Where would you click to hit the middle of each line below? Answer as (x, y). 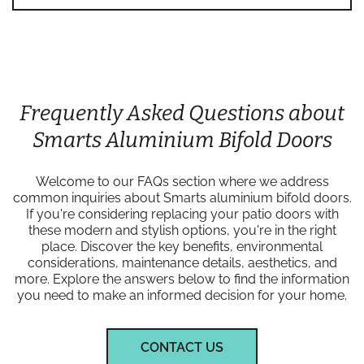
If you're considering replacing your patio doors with (182, 214)
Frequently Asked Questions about (182, 113)
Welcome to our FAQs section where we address (182, 181)
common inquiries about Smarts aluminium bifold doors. (182, 197)
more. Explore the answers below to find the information (182, 279)
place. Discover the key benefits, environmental (182, 246)
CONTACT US (182, 347)
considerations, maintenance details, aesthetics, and (182, 262)
